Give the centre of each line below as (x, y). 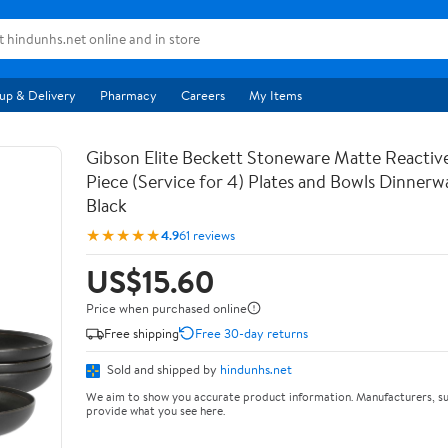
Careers (203, 95)
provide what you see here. (155, 410)
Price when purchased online (166, 308)
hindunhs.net (256, 369)
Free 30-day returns (251, 332)
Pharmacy (128, 95)
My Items (275, 95)
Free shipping (141, 332)
